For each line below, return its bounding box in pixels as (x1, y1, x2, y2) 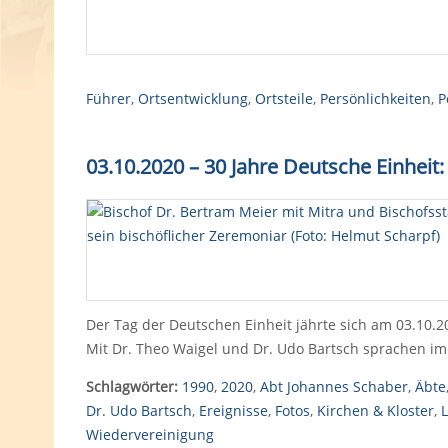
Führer (85, 89, 131, 108)
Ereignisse (198, 401, 268, 420)
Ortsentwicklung (137, 89, 248, 108)
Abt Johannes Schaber (259, 377, 408, 396)
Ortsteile (254, 89, 313, 108)
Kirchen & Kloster (316, 401, 434, 420)
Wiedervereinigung (85, 425, 214, 444)
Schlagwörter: (85, 377, 178, 396)
